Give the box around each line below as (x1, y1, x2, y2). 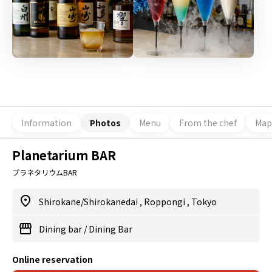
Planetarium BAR (12, 146, 116, 165)
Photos (90, 116, 121, 129)
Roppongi (144, 195, 187, 208)
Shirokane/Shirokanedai (39, 195, 140, 208)
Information (21, 116, 72, 129)
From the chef (179, 116, 237, 129)
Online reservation (12, 253, 93, 266)
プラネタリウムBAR (12, 167, 77, 178)
